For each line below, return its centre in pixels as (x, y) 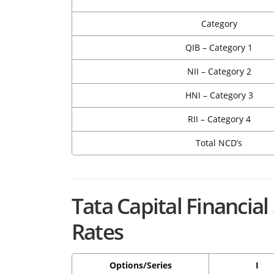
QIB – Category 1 (219, 48)
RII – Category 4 (219, 119)
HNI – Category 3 (219, 95)
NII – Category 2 (219, 72)
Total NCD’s (219, 143)
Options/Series (140, 265)
